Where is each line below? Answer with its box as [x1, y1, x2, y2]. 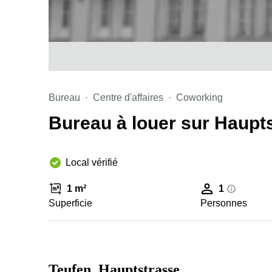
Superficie [49, 198, 92, 208]
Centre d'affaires [93, 92, 163, 103]
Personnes [200, 198, 248, 208]
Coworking [176, 92, 223, 103]
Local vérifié [66, 157, 118, 168]
